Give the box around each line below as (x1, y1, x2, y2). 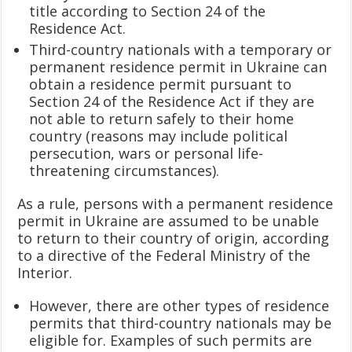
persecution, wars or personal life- (29, 143, 264, 163)
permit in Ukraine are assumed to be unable (17, 211, 320, 230)
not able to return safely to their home (29, 108, 295, 128)
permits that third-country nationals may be (29, 313, 332, 332)
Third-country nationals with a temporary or (29, 39, 332, 59)
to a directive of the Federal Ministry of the (17, 245, 311, 265)
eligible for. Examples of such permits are (29, 330, 313, 350)
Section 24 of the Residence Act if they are (29, 91, 315, 111)
